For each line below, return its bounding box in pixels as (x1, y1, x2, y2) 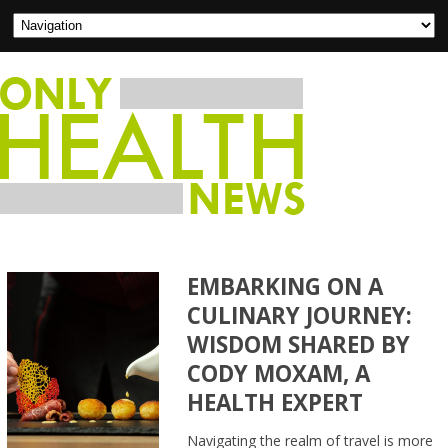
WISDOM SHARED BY (187, 329, 411, 360)
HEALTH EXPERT (187, 387, 364, 418)
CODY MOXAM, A (187, 358, 371, 389)
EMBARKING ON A (187, 271, 384, 302)
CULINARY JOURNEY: (187, 300, 413, 331)
